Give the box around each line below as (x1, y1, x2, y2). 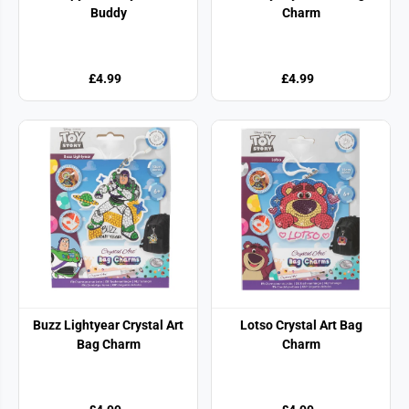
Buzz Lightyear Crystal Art (33, 317, 184, 332)
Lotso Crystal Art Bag (239, 317, 362, 332)
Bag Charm (76, 336, 141, 351)
